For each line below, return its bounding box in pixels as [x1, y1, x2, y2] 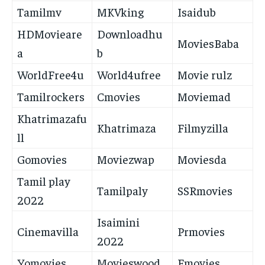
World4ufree [97, 67, 161, 82]
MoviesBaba [177, 35, 239, 51]
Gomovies [17, 151, 67, 167]
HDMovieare [17, 26, 82, 41]
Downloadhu [97, 26, 163, 41]
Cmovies [97, 89, 140, 104]
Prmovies [177, 224, 225, 239]
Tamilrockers [17, 89, 85, 104]
